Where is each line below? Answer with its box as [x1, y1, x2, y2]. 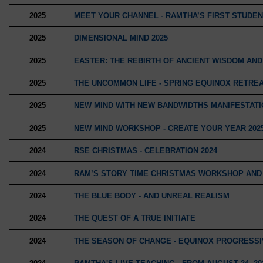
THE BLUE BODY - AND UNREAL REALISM [73, 191, 230, 200]
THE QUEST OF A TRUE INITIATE [73, 214, 195, 223]
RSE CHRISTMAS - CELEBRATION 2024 [73, 146, 217, 156]
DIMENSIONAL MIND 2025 [73, 33, 168, 43]
